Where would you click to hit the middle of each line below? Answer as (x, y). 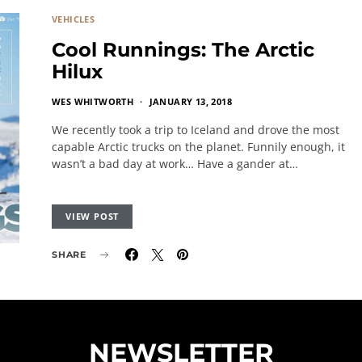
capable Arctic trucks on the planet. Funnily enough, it (198, 147)
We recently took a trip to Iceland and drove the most (196, 130)
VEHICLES (74, 19)
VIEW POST (93, 216)
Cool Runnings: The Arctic (183, 50)
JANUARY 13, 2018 (191, 101)
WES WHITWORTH (93, 101)
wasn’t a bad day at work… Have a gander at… (175, 164)
